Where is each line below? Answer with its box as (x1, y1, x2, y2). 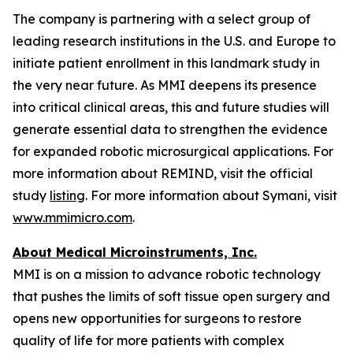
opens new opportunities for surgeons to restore (13, 310, 302, 327)
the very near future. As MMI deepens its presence (13, 77, 317, 94)
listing (50, 188, 85, 204)
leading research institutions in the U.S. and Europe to (13, 33, 336, 50)
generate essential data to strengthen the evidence (13, 121, 328, 138)
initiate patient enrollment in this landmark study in (13, 55, 320, 72)
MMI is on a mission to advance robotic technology (13, 266, 321, 283)
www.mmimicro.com (13, 210, 132, 226)
